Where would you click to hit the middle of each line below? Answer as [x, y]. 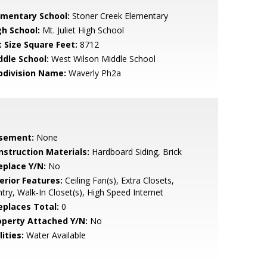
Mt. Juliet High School [82, 30]
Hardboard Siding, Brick [135, 152]
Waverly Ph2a [93, 73]
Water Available [55, 235]
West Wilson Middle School [102, 59]
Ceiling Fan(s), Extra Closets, [118, 180]
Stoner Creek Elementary [119, 16]
